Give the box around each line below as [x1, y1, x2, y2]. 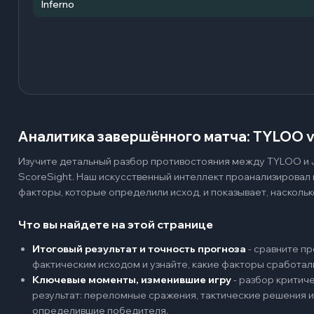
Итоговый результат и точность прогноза [32, 242, 246, 255]
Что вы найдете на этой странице [18, 217, 213, 231]
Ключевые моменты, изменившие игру [32, 273, 231, 286]
